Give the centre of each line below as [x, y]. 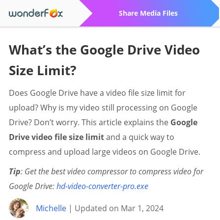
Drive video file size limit [56, 137]
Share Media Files [149, 13]
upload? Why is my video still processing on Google [103, 108]
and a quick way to [139, 137]
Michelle [51, 208]
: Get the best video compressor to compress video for [112, 171]
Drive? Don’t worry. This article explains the [89, 122]
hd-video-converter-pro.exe [102, 186]
